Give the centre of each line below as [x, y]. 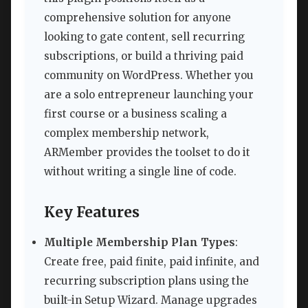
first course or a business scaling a [135, 114]
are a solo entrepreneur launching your [149, 95]
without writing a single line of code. [140, 172]
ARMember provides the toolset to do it [147, 153]
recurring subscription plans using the [146, 281]
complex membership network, [126, 133]
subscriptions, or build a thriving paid [144, 56]
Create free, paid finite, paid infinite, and [152, 262]
